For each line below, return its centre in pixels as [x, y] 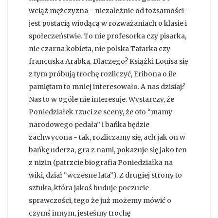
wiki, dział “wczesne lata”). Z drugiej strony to [105, 175]
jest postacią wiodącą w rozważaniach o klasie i [108, 24]
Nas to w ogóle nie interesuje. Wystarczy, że [101, 100]
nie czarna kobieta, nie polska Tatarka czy [100, 49]
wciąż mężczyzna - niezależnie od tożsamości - [109, 11]
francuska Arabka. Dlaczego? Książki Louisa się [108, 62]
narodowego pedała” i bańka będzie [89, 125]
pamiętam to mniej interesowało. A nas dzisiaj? [107, 87]
